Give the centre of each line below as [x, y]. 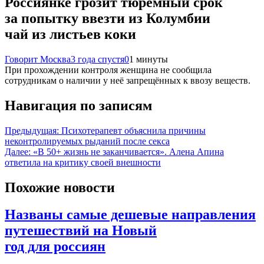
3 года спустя [98, 59]
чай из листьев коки [70, 34]
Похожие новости [60, 187]
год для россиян [55, 247]
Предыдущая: [32, 130]
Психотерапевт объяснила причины [133, 130]
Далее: [18, 151]
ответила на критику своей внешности [83, 162]
